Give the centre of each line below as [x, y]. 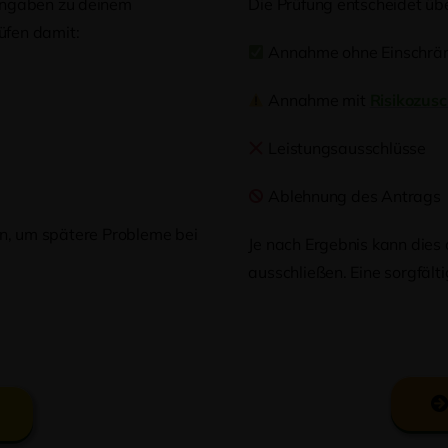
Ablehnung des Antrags [352, 195]
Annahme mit [317, 99]
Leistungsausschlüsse [345, 147]
